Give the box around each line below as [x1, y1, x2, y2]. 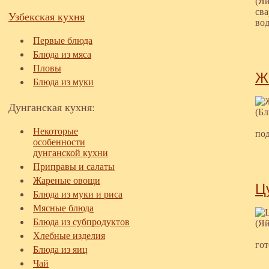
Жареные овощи [33, 175, 100, 186]
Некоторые [33, 126, 78, 136]
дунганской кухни [33, 148, 108, 158]
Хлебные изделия [33, 231, 105, 241]
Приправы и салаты [33, 162, 115, 172]
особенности [33, 137, 85, 147]
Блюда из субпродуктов [33, 217, 130, 227]
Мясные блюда [33, 203, 94, 213]
